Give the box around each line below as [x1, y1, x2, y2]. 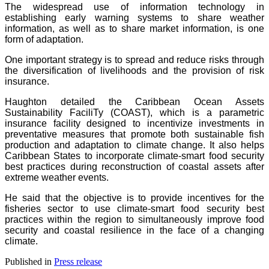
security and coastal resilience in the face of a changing [5, 225, 264, 235]
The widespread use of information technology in [5, 1, 264, 12]
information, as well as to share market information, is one [5, 23, 264, 34]
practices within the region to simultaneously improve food [5, 214, 264, 225]
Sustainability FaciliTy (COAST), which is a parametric [5, 107, 264, 118]
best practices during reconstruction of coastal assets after [5, 161, 264, 172]
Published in [5, 256, 52, 267]
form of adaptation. [5, 34, 83, 44]
